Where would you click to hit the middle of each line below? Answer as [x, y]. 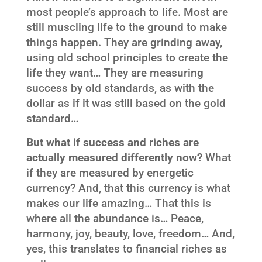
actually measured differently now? [114, 158]
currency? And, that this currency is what [128, 188]
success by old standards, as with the [120, 88]
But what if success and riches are [112, 142]
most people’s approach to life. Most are [127, 12]
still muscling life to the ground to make [126, 27]
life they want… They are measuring [115, 73]
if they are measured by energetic [110, 173]
